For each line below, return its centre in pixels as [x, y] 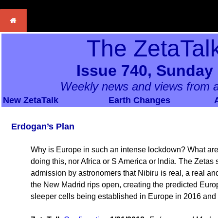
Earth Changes [139, 100]
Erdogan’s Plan [43, 127]
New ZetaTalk [31, 100]
